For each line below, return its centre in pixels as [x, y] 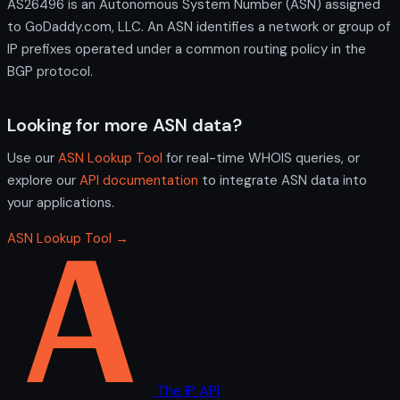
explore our [43, 180]
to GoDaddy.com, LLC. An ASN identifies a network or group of [199, 26]
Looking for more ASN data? [125, 125]
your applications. [61, 202]
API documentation [139, 180]
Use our [33, 158]
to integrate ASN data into [283, 180]
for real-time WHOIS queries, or [261, 158]
